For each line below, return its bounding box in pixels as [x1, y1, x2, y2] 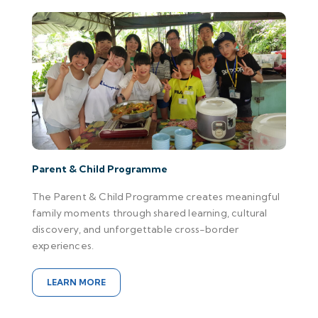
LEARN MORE [47, 277, 106, 288]
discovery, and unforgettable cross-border [32, 223, 239, 236]
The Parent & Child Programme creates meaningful [32, 190, 280, 204]
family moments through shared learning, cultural [32, 207, 268, 220]
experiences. [32, 239, 94, 253]
